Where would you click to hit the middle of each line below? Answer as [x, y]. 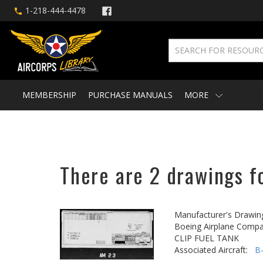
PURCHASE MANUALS [130, 95]
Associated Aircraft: [215, 250]
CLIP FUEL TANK [207, 238]
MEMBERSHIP [49, 95]
